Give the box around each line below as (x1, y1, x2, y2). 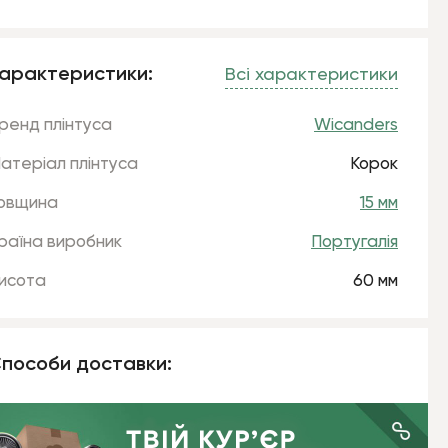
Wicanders (314, 117, 398, 134)
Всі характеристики (225, 66, 398, 84)
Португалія (311, 234, 398, 251)
